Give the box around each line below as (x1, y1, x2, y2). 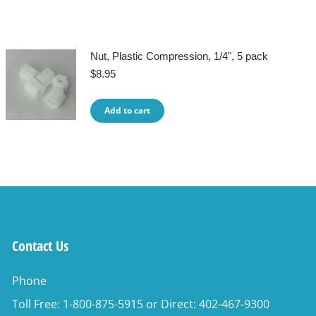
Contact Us (11, 236, 68, 255)
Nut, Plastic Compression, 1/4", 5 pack (90, 50, 269, 62)
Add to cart (104, 104, 151, 116)
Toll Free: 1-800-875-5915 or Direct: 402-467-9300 (11, 296, 269, 312)
